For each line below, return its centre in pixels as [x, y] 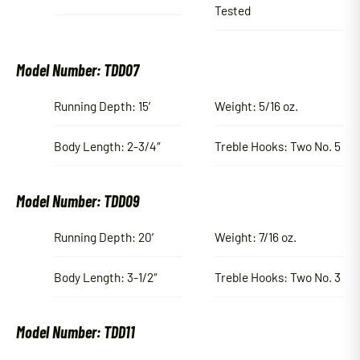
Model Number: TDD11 [76, 332]
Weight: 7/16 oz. [256, 236]
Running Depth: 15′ [104, 105]
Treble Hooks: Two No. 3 [278, 276]
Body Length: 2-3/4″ [107, 145]
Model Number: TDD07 [78, 70]
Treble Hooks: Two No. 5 [278, 145]
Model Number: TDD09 [78, 200]
